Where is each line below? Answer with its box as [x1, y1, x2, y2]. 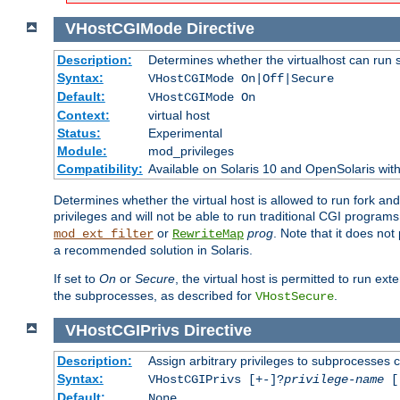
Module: [56, 144, 107, 159]
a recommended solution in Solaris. [54, 243, 253, 258]
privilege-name [283, 372, 384, 387]
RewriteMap [172, 227, 244, 242]
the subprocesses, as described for [54, 288, 255, 304]
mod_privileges [147, 144, 234, 159]
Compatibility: [56, 162, 143, 177]
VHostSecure [255, 289, 334, 304]
